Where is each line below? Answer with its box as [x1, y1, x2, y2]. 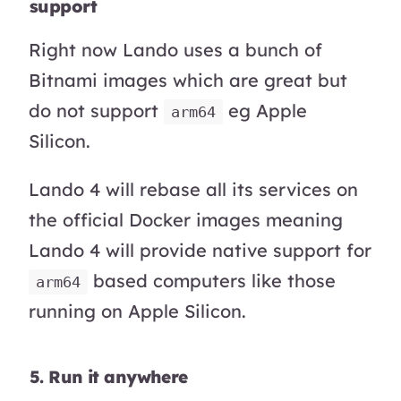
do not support [29, 98, 164, 122]
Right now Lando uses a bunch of [29, 38, 322, 61]
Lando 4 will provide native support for [29, 238, 371, 261]
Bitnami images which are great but [29, 68, 347, 91]
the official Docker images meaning [29, 208, 343, 231]
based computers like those [88, 269, 336, 292]
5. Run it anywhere [30, 365, 188, 388]
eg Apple [223, 98, 307, 122]
